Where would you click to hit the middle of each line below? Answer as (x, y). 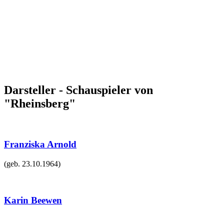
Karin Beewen (33, 200)
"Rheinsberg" (40, 104)
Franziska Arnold (40, 144)
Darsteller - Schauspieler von (78, 90)
